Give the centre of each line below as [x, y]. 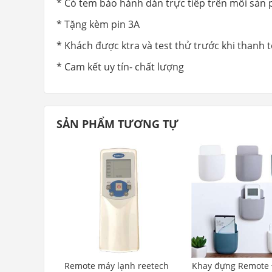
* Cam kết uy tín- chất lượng [120, 66]
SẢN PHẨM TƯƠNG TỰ [117, 124]
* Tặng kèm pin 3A [98, 24]
